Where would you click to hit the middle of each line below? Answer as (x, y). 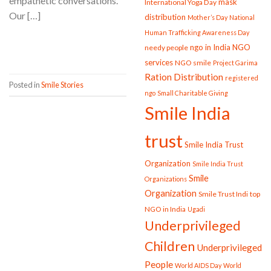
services (159, 63)
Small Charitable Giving (193, 93)
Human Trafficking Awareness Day (197, 33)
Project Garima (235, 63)
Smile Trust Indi (223, 194)
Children (170, 247)
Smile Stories (62, 84)
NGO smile (193, 63)
